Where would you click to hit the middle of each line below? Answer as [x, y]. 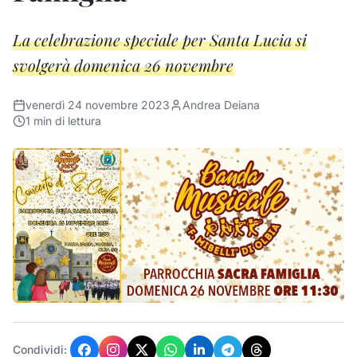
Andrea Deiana [221, 105]
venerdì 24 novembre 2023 [98, 105]
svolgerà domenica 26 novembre [123, 65]
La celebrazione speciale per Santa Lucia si [160, 39]
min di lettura [66, 121]
